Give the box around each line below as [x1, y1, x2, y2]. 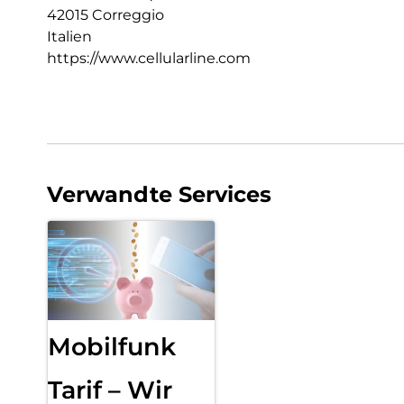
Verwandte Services [47, 180, 271, 207]
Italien [47, 27, 92, 45]
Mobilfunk [48, 331, 176, 362]
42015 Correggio [47, 5, 164, 23]
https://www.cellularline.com [47, 49, 251, 67]
